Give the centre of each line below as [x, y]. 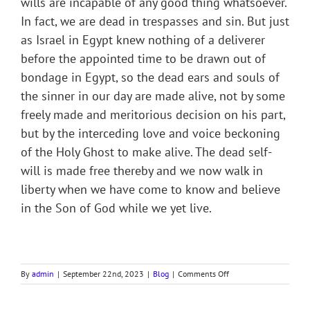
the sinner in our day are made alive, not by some [153, 96]
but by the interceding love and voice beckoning [151, 134]
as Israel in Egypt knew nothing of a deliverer [143, 40]
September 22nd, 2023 [103, 274]
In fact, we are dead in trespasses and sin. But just [155, 21]
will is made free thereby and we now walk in [142, 171]
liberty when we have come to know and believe [151, 190]
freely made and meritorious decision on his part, [153, 115]
